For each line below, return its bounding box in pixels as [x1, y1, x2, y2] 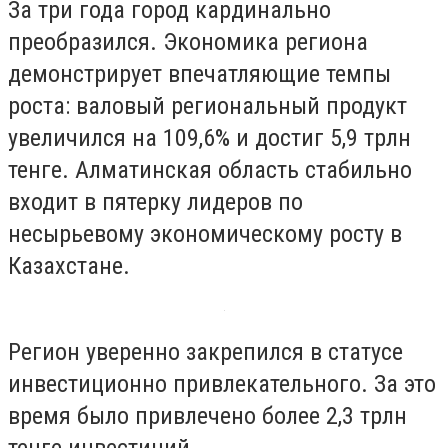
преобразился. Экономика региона [8, 27, 368, 56]
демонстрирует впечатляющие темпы [8, 59, 391, 88]
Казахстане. [8, 251, 130, 280]
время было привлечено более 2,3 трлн [8, 401, 407, 430]
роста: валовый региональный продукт [8, 91, 407, 120]
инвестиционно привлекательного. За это [8, 369, 436, 398]
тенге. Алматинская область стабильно [8, 155, 412, 184]
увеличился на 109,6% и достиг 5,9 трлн [8, 123, 411, 152]
